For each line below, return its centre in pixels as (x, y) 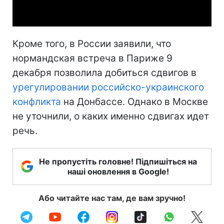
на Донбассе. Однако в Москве (134, 101)
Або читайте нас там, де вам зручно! (112, 198)
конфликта (37, 101)
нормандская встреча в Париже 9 (92, 58)
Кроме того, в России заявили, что (92, 43)
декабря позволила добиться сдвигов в (104, 72)
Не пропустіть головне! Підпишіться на (118, 161)
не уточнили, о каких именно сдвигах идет (111, 116)
